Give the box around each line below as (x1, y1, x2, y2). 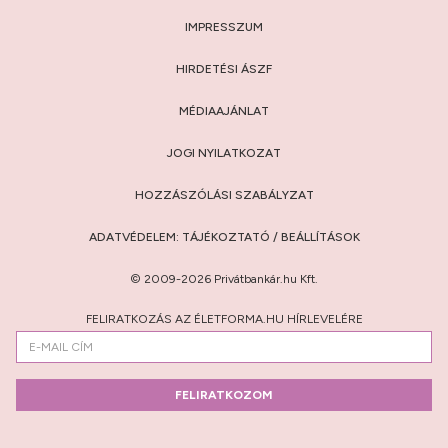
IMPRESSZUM (185, 20, 263, 34)
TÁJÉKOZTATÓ (181, 230, 270, 244)
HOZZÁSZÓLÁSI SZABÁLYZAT (134, 188, 314, 202)
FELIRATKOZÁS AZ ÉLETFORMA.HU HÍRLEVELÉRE (85, 312, 363, 326)
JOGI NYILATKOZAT (167, 146, 281, 160)
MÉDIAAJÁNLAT (179, 104, 269, 118)
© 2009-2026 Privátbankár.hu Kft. (130, 272, 318, 286)
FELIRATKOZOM (175, 388, 273, 402)
